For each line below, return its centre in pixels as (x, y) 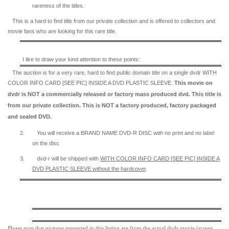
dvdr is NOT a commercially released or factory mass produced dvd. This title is (114, 94)
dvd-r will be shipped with (68, 159)
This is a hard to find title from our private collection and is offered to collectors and (114, 21)
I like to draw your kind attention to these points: (81, 59)
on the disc (47, 143)
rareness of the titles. (59, 6)
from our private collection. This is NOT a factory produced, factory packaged (112, 106)
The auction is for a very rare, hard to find (64, 73)
